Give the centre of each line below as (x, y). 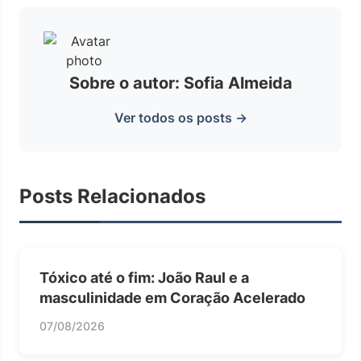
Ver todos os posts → (180, 118)
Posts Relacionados (112, 196)
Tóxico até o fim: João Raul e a (144, 278)
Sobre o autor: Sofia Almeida (180, 83)
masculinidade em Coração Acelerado (172, 298)
